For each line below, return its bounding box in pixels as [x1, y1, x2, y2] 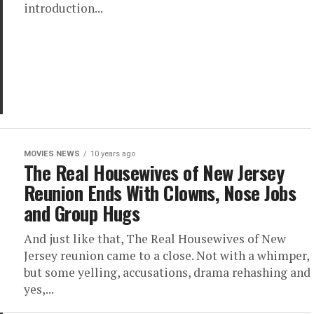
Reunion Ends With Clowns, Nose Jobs [24, 179, 296, 207]
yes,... [24, 281, 54, 297]
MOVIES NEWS [24, 149, 80, 158]
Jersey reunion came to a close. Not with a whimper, [24, 247, 309, 264]
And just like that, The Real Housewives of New [24, 231, 286, 247]
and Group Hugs [24, 199, 140, 227]
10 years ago [90, 149, 135, 158]
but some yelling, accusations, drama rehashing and [24, 264, 310, 280]
